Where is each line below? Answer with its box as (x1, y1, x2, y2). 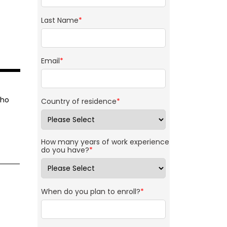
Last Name (41, 15, 79, 26)
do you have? (41, 145, 89, 156)
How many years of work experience (41, 137, 169, 147)
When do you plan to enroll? (41, 186, 140, 197)
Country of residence (41, 96, 117, 107)
